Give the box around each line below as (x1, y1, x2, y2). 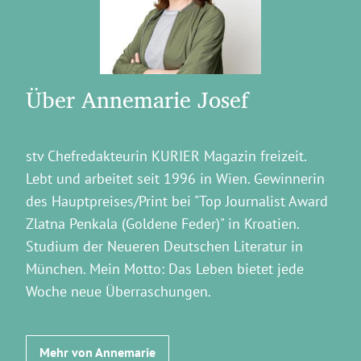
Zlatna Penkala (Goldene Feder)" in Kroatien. (26, 214, 299, 233)
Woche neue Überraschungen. (26, 281, 211, 301)
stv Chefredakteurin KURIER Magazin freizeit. (26, 146, 306, 165)
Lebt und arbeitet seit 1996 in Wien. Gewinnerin (26, 168, 325, 188)
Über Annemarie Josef (26, 81, 248, 118)
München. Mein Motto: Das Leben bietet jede (26, 259, 304, 278)
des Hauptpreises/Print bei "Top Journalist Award (26, 191, 328, 210)
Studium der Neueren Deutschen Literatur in (26, 236, 303, 255)
